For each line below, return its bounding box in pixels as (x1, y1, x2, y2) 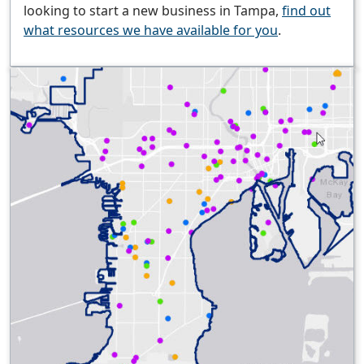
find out (282, 2, 331, 20)
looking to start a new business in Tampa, (24, 2, 282, 20)
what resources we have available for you (24, 21, 278, 40)
